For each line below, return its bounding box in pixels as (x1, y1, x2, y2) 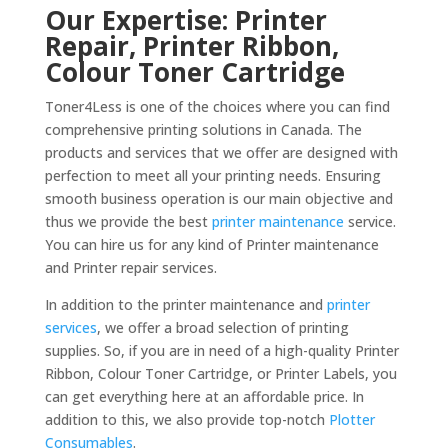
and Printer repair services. (44, 257, 217, 277)
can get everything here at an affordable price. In (44, 386, 364, 406)
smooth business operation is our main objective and (44, 188, 393, 208)
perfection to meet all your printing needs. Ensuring (44, 165, 381, 185)
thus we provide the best (44, 211, 212, 231)
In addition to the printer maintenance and (44, 294, 327, 314)
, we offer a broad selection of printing (96, 317, 349, 337)
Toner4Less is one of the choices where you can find (44, 96, 390, 116)
